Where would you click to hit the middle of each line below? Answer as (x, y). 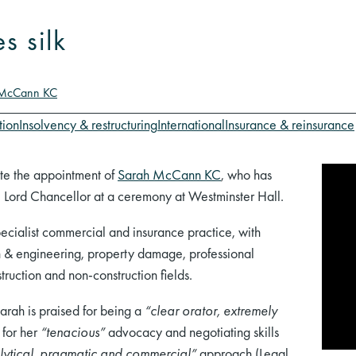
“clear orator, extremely (211, 311)
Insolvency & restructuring (88, 125)
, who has (246, 175)
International (191, 125)
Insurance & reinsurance (290, 125)
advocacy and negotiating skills (192, 332)
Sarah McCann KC (169, 175)
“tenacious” (73, 332)
